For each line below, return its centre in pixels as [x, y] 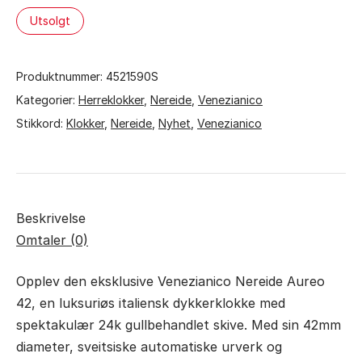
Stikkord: [41, 123]
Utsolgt [50, 21]
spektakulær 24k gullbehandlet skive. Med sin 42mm [179, 325]
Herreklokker [111, 100]
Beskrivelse [51, 218]
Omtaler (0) [52, 240]
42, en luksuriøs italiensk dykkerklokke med [151, 303]
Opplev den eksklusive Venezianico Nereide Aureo [170, 281]
